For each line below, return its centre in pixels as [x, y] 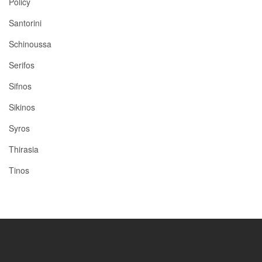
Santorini [25, 23]
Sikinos [22, 107]
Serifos [22, 65]
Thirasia [24, 149]
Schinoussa [30, 44]
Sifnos [20, 86]
